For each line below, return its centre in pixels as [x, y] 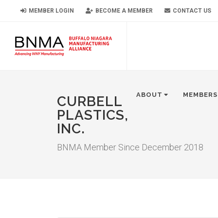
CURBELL [90, 101]
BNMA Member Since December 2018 [130, 147]
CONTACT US [191, 11]
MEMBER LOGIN [51, 11]
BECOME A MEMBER [123, 11]
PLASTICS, [93, 115]
